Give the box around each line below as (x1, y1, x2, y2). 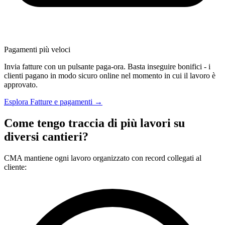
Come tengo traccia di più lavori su (4, 116, 185, 130)
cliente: (4, 162, 27, 171)
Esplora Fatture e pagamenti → (4, 97, 102, 106)
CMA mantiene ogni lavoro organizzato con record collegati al (4, 153, 201, 162)
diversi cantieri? (4, 130, 88, 143)
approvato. (4, 80, 38, 89)
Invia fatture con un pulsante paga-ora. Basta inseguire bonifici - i (4, 62, 210, 71)
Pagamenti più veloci (4, 45, 70, 54)
